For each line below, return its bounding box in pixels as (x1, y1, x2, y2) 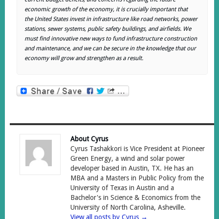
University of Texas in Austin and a (70, 183, 174, 192)
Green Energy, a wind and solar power (70, 154, 185, 162)
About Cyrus (70, 134, 108, 143)
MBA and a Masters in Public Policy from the (70, 174, 204, 182)
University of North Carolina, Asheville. (70, 203, 186, 211)
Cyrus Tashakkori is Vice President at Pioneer (70, 144, 205, 153)
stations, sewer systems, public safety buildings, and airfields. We (24, 25, 191, 32)
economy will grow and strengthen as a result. (24, 55, 143, 62)
